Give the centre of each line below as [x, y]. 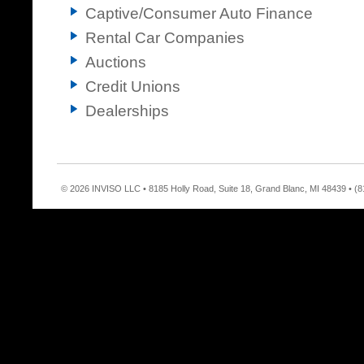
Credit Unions [133, 87]
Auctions [116, 62]
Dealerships [127, 111]
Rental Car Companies [165, 38]
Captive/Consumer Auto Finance [199, 13]
